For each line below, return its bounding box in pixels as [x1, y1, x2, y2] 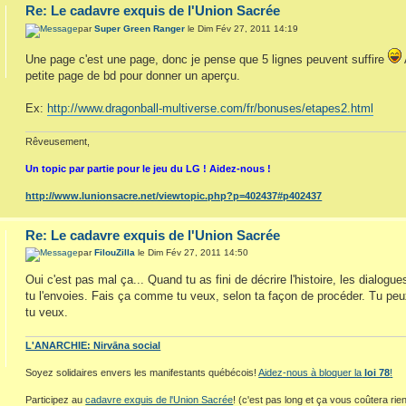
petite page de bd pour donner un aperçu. [25, 68, 241, 82]
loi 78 [362, 366, 391, 378]
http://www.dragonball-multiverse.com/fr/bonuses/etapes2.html [47, 101, 374, 115]
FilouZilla [94, 247, 136, 258]
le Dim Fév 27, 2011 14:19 [185, 23, 299, 34]
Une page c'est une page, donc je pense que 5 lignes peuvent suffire [25, 52, 389, 66]
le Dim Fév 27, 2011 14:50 [135, 247, 249, 258]
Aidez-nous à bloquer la [258, 366, 362, 378]
